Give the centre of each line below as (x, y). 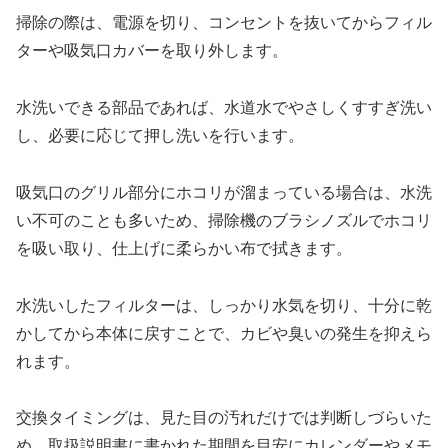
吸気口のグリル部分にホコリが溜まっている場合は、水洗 (224, 192)
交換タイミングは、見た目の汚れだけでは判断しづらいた (224, 418)
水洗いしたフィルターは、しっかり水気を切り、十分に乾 (224, 305)
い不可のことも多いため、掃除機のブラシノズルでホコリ (224, 220)
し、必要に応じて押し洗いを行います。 (160, 136)
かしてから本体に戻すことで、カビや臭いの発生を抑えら (224, 333)
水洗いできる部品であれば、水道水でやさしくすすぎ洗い (224, 108)
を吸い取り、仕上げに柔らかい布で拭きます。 (184, 248)
